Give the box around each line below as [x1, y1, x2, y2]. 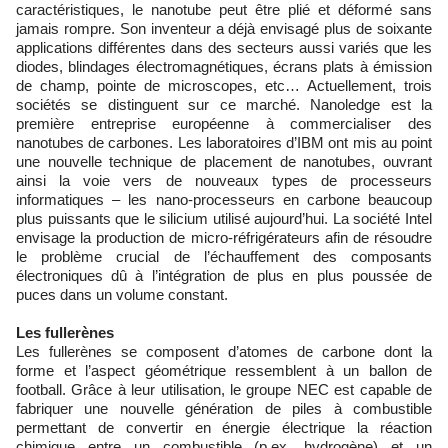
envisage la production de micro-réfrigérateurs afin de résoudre [16, 229, 432, 246]
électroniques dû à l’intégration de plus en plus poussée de [16, 267, 432, 284]
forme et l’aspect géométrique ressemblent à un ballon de [16, 362, 432, 379]
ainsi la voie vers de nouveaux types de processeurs [16, 172, 432, 189]
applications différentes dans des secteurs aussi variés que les [16, 39, 432, 56]
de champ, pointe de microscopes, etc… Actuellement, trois [16, 77, 432, 94]
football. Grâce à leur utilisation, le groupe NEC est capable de [16, 381, 432, 398]
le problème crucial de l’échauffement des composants [16, 248, 432, 265]
